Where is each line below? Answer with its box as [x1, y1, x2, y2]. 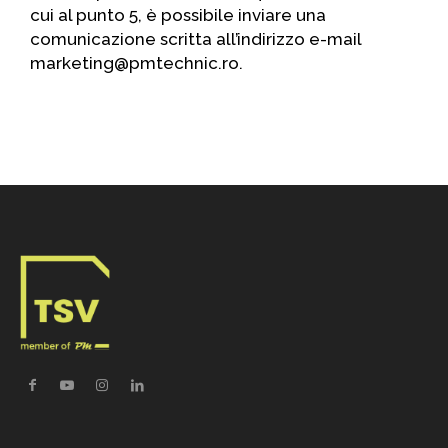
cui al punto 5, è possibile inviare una [30, 5, 326, 25]
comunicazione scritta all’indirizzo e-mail [30, 29, 361, 49]
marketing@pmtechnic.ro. [30, 53, 243, 73]
